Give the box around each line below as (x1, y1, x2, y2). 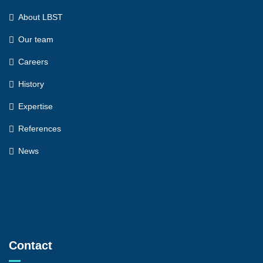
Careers (18, 57, 48, 66)
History (18, 79, 44, 89)
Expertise (18, 102, 53, 111)
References (18, 124, 61, 133)
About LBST (18, 12, 63, 22)
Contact (9, 239, 52, 252)
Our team (18, 35, 53, 44)
